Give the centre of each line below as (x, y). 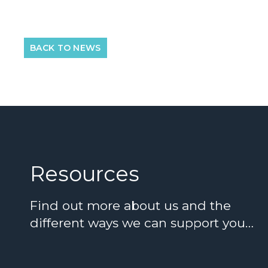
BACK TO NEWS (66, 48)
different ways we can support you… (142, 223)
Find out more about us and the (130, 205)
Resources (85, 173)
